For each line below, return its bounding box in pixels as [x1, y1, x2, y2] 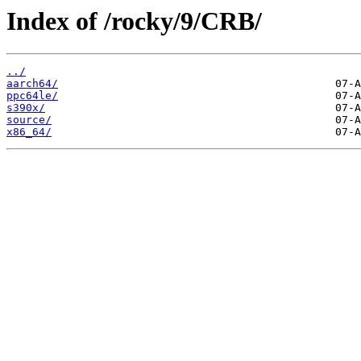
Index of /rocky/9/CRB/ [6, 6, 262, 35]
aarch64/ [6, 77, 58, 90]
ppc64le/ [6, 89, 58, 102]
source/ [6, 114, 52, 127]
